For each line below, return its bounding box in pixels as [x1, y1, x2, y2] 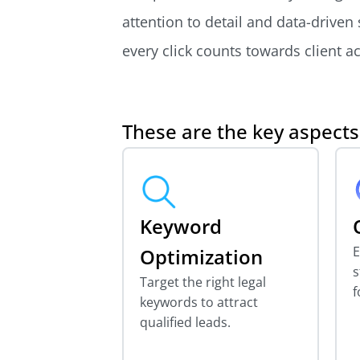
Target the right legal [140, 272, 266, 291]
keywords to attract [140, 292, 258, 311]
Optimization [140, 243, 263, 270]
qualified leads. [140, 313, 231, 331]
